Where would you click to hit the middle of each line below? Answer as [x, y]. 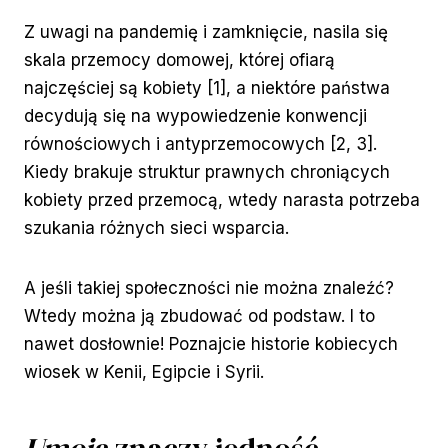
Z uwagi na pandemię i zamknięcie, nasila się [206, 32]
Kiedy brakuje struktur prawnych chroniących [207, 172]
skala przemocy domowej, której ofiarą [179, 60]
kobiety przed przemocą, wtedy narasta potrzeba [222, 200]
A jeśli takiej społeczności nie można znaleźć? [209, 288]
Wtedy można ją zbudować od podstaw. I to [199, 316]
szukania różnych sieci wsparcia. [156, 228]
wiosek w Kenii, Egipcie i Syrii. [144, 372]
